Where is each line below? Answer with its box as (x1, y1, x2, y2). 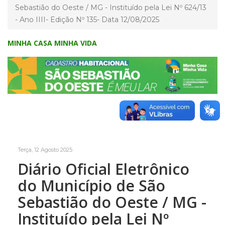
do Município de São (18, 175, 165, 196)
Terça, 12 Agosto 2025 (18, 146, 72, 153)
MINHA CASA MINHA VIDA (8, 38, 97, 48)
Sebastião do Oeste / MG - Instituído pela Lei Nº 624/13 (15, 3, 206, 12)
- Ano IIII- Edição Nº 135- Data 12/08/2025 (15, 15, 159, 24)
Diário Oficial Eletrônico (18, 158, 189, 179)
